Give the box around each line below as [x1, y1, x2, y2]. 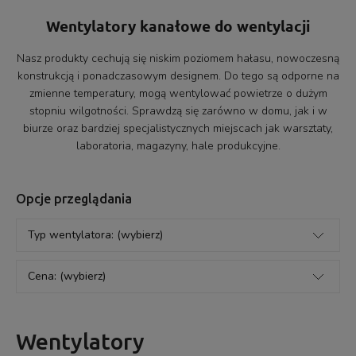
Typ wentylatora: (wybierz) [28, 227, 163, 243]
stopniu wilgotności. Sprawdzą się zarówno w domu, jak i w [29, 103, 327, 119]
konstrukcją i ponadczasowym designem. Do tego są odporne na [17, 68, 339, 84]
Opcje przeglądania [16, 192, 132, 207]
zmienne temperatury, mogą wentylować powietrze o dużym [29, 86, 327, 102]
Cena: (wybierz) [28, 269, 106, 284]
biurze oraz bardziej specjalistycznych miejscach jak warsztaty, [23, 121, 333, 137]
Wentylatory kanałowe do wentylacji [46, 15, 310, 36]
